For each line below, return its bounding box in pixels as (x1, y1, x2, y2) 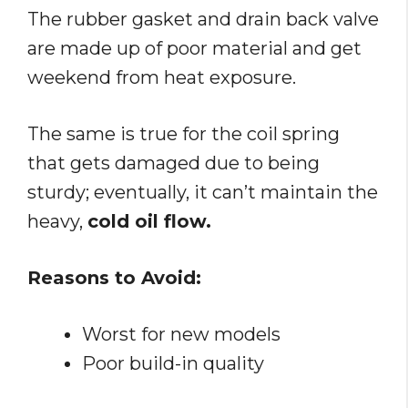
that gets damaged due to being (27, 152, 320, 175)
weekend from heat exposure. (27, 66, 296, 89)
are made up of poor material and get (27, 37, 362, 60)
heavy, (27, 210, 87, 233)
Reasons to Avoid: (27, 267, 201, 290)
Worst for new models (82, 323, 280, 346)
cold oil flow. (87, 210, 211, 233)
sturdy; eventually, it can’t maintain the (27, 181, 378, 204)
